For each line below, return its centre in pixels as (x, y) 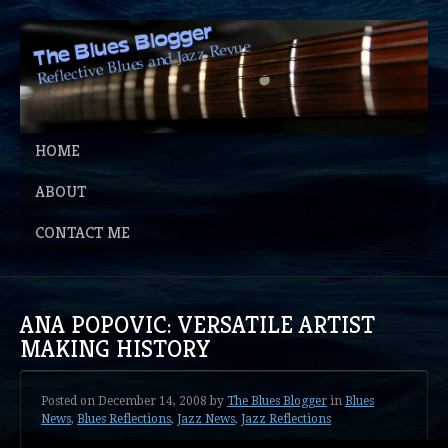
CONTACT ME (82, 233)
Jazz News (206, 418)
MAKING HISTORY (115, 349)
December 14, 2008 (152, 400)
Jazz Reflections (286, 418)
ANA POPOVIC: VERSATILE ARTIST (197, 325)
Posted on (68, 400)
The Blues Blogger (277, 400)
